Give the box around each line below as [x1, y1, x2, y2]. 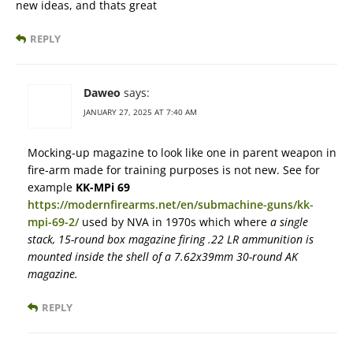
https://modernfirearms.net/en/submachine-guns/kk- [28, 197, 314, 213]
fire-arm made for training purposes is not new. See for [28, 162, 320, 178]
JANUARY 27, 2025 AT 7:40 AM [84, 106, 197, 118]
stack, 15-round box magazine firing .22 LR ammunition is [28, 232, 314, 247]
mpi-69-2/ [28, 214, 79, 230]
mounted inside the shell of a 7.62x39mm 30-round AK [28, 249, 298, 265]
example [28, 180, 76, 195]
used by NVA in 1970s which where [79, 214, 270, 230]
